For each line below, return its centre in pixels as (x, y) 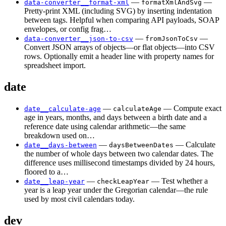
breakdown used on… (60, 135)
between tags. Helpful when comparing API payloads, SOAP (122, 20)
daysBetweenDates (141, 145)
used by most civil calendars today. (79, 199)
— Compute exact (191, 108)
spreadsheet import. (55, 66)
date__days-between (61, 145)
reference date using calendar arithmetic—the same (105, 126)
